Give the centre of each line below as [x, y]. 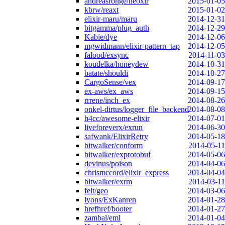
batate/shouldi [106, 73]
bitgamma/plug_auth [117, 28]
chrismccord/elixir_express [127, 173]
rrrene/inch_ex [107, 100]
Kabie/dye [101, 37]
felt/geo [96, 191]
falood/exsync [106, 55]
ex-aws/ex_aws [109, 91]
